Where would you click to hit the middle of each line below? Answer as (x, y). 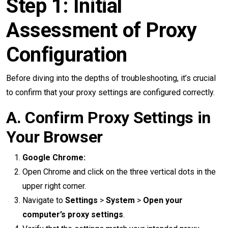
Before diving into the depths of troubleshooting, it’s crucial (111, 78)
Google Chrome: (54, 158)
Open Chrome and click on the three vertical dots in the (119, 172)
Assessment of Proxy (102, 30)
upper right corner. (54, 186)
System (120, 200)
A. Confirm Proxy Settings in (109, 118)
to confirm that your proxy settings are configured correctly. (110, 92)
